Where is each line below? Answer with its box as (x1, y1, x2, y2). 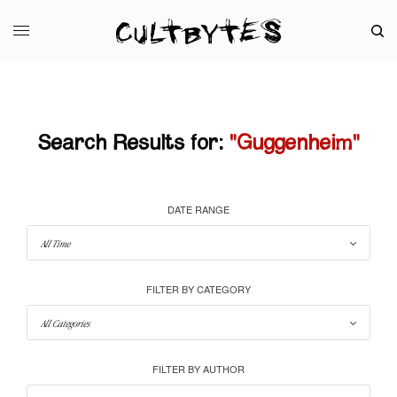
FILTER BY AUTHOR (152, 361, 245, 376)
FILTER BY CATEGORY (146, 281, 251, 296)
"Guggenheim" (229, 132, 360, 154)
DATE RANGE (167, 201, 230, 216)
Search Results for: (37, 132, 223, 154)
